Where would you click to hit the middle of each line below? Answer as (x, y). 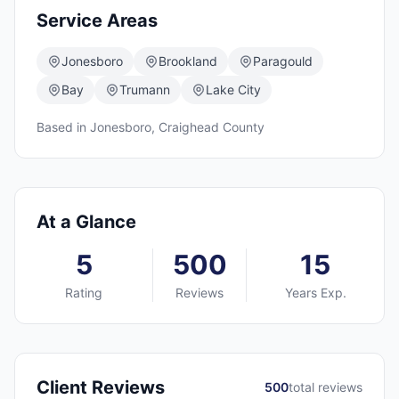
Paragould (283, 61)
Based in (63, 127)
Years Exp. (315, 293)
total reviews (326, 387)
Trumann (145, 90)
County (242, 127)
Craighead (189, 127)
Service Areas (97, 20)
